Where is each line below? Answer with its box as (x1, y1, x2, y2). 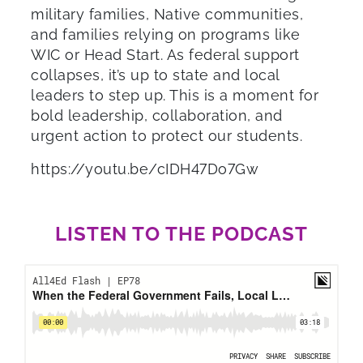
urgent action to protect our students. (31, 126, 302, 144)
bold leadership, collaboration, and (31, 106, 283, 124)
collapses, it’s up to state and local (31, 66, 280, 83)
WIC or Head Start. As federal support (31, 45, 300, 63)
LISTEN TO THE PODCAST (55, 221, 308, 246)
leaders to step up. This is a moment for (31, 86, 318, 104)
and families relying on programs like (31, 25, 301, 43)
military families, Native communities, (31, 5, 303, 23)
